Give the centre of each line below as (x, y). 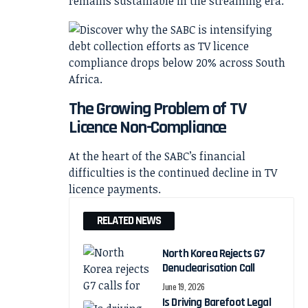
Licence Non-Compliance (148, 128)
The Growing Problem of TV (158, 109)
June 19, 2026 (184, 287)
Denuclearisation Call (209, 268)
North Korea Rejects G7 (214, 254)
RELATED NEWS (129, 221)
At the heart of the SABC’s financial (157, 156)
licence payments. (115, 189)
